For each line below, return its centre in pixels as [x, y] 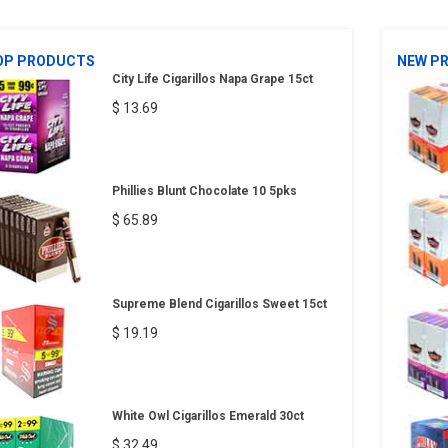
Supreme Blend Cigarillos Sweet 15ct [219, 303]
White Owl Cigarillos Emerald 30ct [207, 416]
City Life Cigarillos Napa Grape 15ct [212, 78]
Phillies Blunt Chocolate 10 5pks [204, 191]
